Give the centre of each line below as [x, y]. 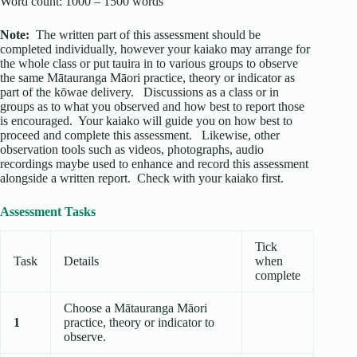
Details [81, 261]
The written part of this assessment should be [145, 34]
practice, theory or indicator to [139, 323]
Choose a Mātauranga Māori [135, 308]
